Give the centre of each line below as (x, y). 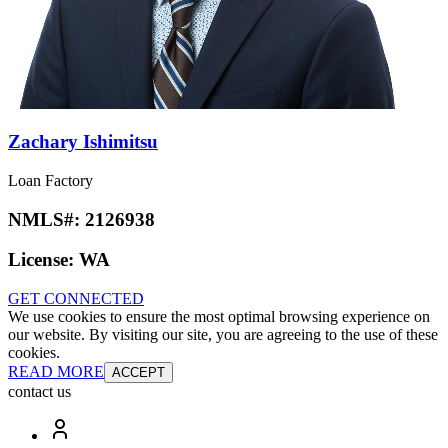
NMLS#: (46, 219)
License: (43, 260)
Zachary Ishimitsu (83, 142)
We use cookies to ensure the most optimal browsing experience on (219, 317)
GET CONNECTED (76, 299)
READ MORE (56, 372)
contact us (39, 392)
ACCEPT (138, 373)
